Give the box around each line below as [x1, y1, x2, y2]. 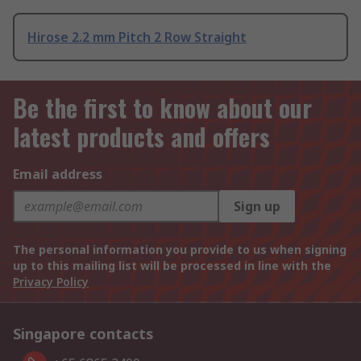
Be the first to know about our [13, 89, 312, 127]
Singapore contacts [13, 324, 154, 344]
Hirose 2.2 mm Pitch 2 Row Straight [27, 28, 247, 47]
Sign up [234, 197, 280, 216]
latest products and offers [13, 118, 270, 156]
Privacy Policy [13, 274, 89, 290]
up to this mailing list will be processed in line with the [13, 258, 331, 274]
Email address [13, 165, 102, 184]
